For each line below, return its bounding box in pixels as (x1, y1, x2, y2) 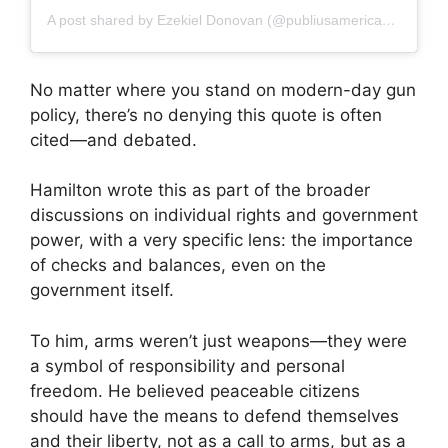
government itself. (30, 280, 174, 301)
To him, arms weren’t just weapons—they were (30, 330, 407, 351)
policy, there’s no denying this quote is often (30, 104, 382, 125)
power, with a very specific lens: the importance (30, 230, 413, 251)
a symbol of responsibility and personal (30, 355, 345, 376)
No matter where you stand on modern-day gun (30, 79, 416, 100)
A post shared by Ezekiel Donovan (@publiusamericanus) (382, 12, 396, 29)
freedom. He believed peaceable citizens (30, 380, 360, 401)
